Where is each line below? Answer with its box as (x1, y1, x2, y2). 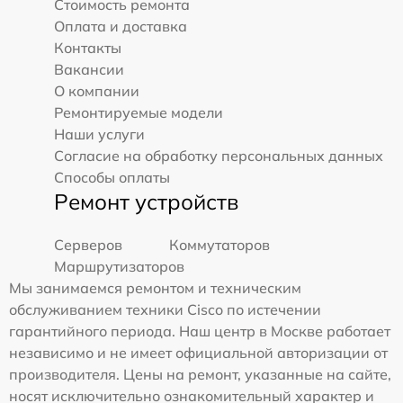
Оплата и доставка (54, 17, 187, 35)
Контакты (54, 39, 121, 57)
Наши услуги (54, 125, 145, 143)
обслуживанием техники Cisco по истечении (9, 300, 321, 318)
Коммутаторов (169, 236, 271, 254)
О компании (54, 82, 139, 100)
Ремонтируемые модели (54, 103, 223, 121)
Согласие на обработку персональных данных (54, 147, 383, 165)
